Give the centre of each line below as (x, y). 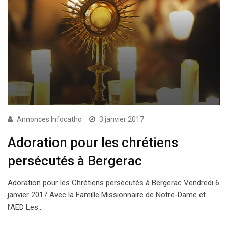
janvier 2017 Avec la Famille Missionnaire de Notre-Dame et (107, 195)
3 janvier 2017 (122, 119)
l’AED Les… (25, 207)
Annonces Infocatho (49, 119)
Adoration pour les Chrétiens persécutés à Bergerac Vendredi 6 (113, 182)
